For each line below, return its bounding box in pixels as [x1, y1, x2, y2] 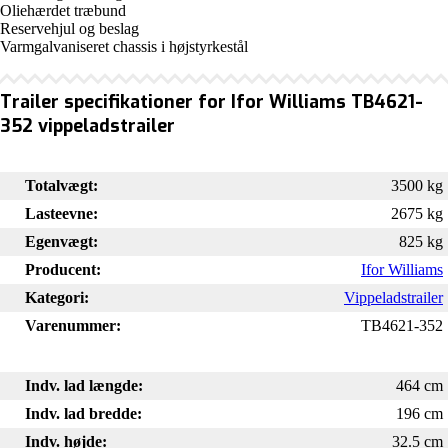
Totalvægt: [25, 177, 98, 195]
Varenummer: [25, 317, 121, 335]
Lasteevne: [25, 205, 98, 223]
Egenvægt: [25, 233, 98, 251]
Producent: [25, 261, 101, 279]
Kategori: [25, 289, 89, 307]
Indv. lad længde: [25, 377, 143, 395]
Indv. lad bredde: [25, 405, 142, 423]
